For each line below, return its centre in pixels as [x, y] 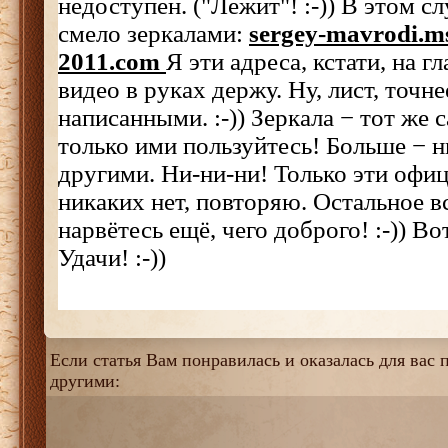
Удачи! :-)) [112, 257]
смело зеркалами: [153, 33]
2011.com [112, 61]
